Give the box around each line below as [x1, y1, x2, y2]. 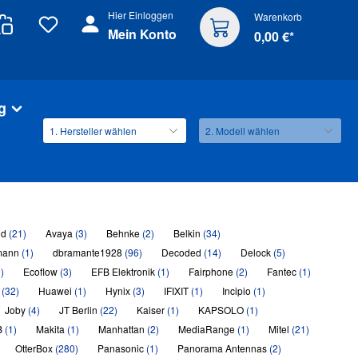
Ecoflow [22, 265, 60, 278]
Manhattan [97, 322, 147, 336]
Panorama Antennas [177, 341, 269, 355]
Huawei [38, 284, 74, 297]
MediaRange [177, 322, 237, 336]
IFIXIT [163, 284, 191, 297]
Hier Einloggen [108, 8, 176, 22]
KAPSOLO [197, 303, 246, 316]
